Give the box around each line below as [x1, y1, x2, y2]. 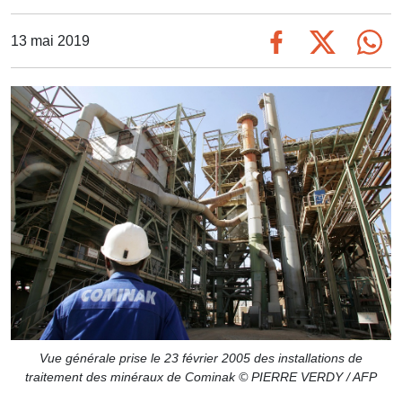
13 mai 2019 [11, 32, 90, 48]
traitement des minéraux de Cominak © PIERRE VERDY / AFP [25, 369, 377, 384]
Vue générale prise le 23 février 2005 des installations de [39, 350, 363, 365]
